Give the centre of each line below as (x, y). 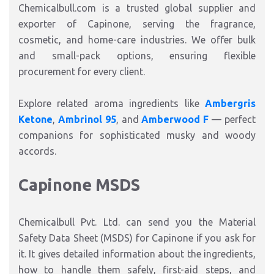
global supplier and (210, 8)
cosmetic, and (53, 40)
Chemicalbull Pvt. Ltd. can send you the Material (137, 222)
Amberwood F (175, 119)
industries (160, 40)
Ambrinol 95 (87, 119)
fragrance (232, 24)
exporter (37, 24)
